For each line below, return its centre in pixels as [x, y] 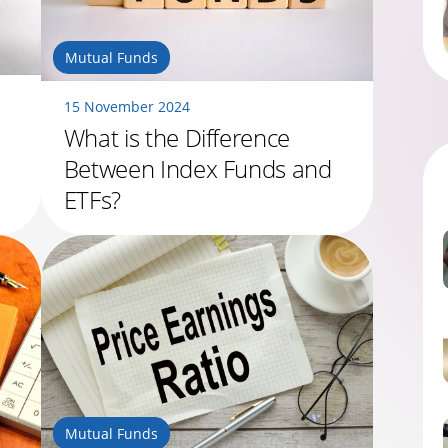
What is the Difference [176, 138]
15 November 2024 [126, 107]
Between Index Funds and [197, 169]
